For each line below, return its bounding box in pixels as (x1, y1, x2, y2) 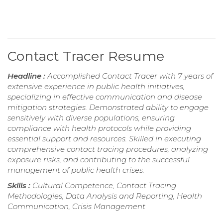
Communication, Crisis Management (7, 201, 145, 211)
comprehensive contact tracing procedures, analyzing (7, 144, 208, 154)
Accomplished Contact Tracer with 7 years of (47, 71, 213, 81)
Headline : (7, 71, 47, 81)
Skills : (7, 180, 32, 190)
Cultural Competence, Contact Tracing (32, 180, 176, 190)
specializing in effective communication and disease (7, 92, 202, 102)
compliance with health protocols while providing (7, 123, 191, 133)
